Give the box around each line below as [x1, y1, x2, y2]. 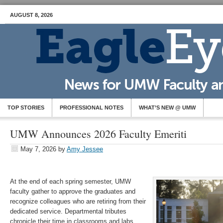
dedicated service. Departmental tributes [10, 208, 126, 215]
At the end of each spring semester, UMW [10, 178, 131, 185]
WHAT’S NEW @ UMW [139, 105, 196, 111]
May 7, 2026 [20, 145, 56, 153]
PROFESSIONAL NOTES [60, 105, 123, 111]
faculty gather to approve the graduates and [10, 188, 135, 195]
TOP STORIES [7, 105, 44, 111]
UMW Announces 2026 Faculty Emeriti [10, 126, 187, 141]
